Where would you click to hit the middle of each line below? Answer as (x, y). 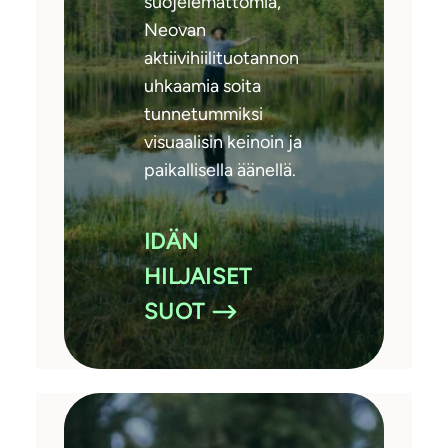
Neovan (175, 30)
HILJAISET (198, 277)
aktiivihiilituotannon (221, 58)
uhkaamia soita (202, 86)
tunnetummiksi (203, 114)
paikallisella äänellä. (220, 170)
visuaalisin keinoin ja (223, 142)
